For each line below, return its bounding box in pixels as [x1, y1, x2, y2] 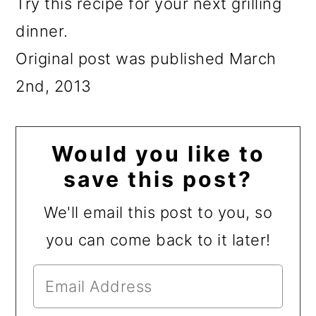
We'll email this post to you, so [44, 203, 272, 222]
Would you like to [51, 141, 265, 167]
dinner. [16, 22, 68, 41]
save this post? [63, 166, 253, 193]
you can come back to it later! [45, 231, 271, 250]
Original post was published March [16, 49, 276, 68]
